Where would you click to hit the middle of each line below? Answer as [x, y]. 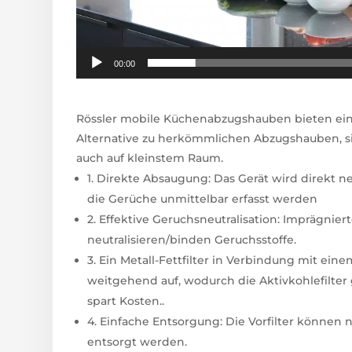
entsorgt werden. [137, 342]
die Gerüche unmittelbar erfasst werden [203, 199]
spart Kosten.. [126, 301]
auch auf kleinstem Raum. [150, 158]
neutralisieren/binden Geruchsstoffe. [192, 240]
